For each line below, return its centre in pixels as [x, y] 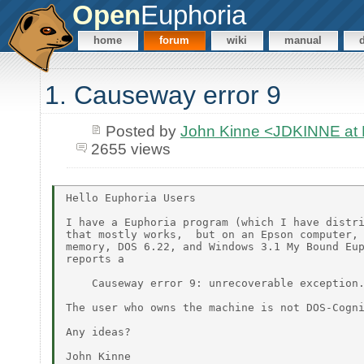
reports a [95, 258]
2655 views [130, 149]
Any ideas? [98, 331]
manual [303, 41]
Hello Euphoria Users [131, 197]
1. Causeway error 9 [163, 95]
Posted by [143, 131]
